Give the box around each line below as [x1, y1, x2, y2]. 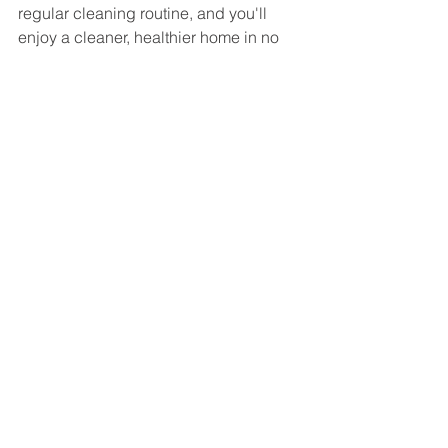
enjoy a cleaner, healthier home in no [18, 27, 283, 48]
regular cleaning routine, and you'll [18, 3, 271, 24]
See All [276, 211, 320, 230]
